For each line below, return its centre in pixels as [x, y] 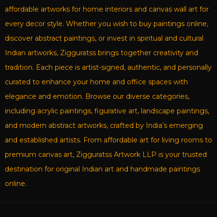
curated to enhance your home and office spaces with [96, 82]
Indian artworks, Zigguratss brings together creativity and [101, 53]
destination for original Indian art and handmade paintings [102, 169]
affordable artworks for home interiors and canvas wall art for [107, 9]
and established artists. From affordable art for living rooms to [108, 140]
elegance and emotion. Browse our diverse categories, [97, 96]
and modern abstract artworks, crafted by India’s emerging [104, 125]
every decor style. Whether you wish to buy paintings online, [107, 23]
